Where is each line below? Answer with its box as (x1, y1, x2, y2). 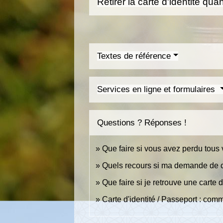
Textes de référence (97, 51, 171, 61)
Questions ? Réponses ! (97, 117, 187, 127)
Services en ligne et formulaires (97, 84, 218, 94)
